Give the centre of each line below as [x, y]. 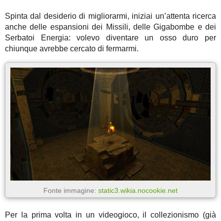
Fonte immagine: [71, 190]
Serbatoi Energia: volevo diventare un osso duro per [110, 38]
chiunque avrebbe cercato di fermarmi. [72, 49]
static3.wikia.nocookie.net [138, 190]
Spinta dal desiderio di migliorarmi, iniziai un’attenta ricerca [110, 16]
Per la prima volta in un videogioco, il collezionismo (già [110, 215]
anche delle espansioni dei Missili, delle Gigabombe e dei [110, 27]
